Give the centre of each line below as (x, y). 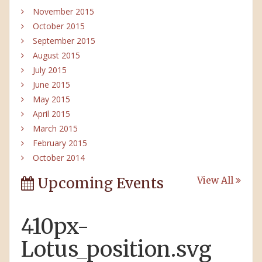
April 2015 (51, 114)
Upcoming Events (99, 184)
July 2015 (50, 70)
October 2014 (59, 158)
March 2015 (55, 129)
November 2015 (63, 12)
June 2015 (51, 85)
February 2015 (60, 143)
